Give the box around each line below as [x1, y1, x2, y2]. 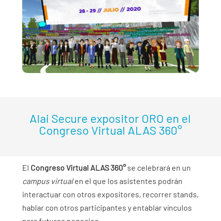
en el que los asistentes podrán [73, 176, 183, 186]
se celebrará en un [125, 163, 191, 173]
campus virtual [22, 176, 73, 186]
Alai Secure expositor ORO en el [30, 111, 191, 126]
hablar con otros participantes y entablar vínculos [22, 203, 192, 213]
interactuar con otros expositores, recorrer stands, [22, 189, 199, 199]
